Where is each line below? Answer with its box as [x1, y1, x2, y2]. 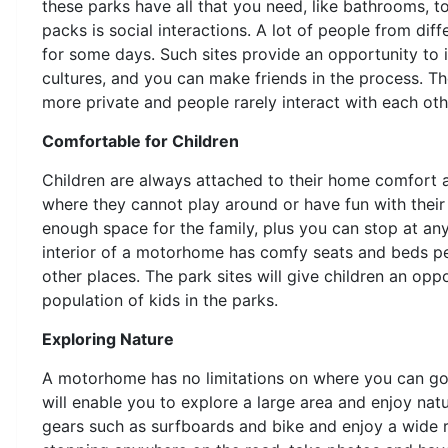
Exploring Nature [42, 328, 174, 349]
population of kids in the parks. [42, 289, 278, 310]
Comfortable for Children [42, 130, 239, 151]
